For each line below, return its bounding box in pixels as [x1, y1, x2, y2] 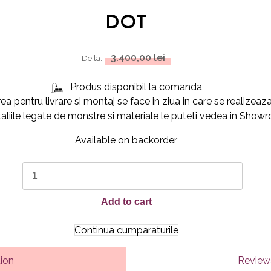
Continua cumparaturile [74, 224, 178, 237]
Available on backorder [75, 134, 178, 146]
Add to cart [100, 197, 152, 207]
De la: [81, 54, 102, 64]
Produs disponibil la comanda [65, 81, 202, 93]
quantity [15, 177, 53, 189]
